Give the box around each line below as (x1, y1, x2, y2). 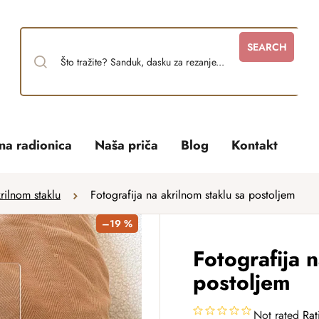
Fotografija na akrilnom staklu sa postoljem (90, 187, 295, 203)
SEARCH (246, 40, 287, 54)
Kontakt (231, 136, 278, 155)
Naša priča (95, 136, 159, 155)
